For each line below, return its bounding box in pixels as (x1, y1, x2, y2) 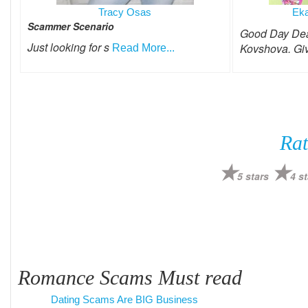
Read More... (112, 42, 175, 54)
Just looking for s (27, 39, 112, 55)
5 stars (236, 169, 269, 183)
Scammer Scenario (27, 19, 114, 33)
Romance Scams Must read (18, 266, 242, 289)
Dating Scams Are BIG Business (50, 294, 198, 305)
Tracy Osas (98, 6, 152, 18)
